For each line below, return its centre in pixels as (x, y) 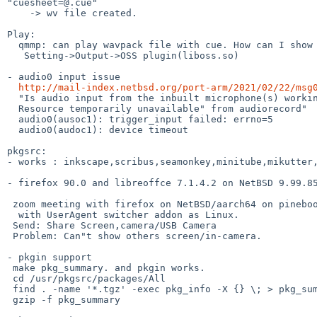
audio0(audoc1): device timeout (13, 129)
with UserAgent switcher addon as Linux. (13, 214)
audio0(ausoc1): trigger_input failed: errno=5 (13, 119)
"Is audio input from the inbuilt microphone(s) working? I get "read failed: (13, 98)
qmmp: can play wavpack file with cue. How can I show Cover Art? (13, 45)
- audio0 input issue (64, 76)
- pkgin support (50, 257)
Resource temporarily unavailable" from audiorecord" (13, 108)
